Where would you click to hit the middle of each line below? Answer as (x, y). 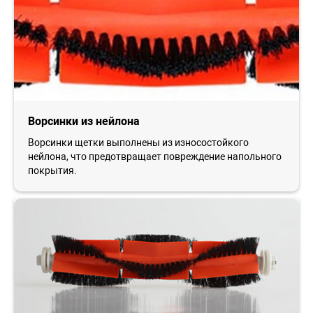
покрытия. (52, 170)
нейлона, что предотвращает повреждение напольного (155, 156)
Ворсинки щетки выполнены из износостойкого (138, 142)
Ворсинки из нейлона (84, 121)
